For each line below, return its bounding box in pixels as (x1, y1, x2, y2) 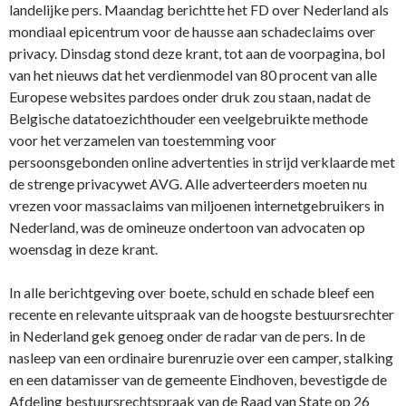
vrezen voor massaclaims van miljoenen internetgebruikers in (9, 196, 384, 214)
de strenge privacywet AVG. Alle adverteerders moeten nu (9, 174, 367, 192)
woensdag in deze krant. (9, 239, 158, 257)
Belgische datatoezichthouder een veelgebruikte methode (9, 109, 368, 127)
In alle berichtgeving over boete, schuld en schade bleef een (9, 283, 374, 301)
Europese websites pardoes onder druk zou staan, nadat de (9, 87, 371, 105)
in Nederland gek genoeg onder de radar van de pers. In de (9, 326, 365, 344)
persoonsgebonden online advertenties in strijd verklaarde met (9, 152, 395, 170)
